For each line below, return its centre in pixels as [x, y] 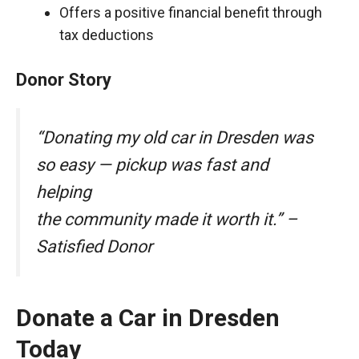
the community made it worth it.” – [167, 219]
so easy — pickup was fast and [152, 165]
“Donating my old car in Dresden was [175, 137]
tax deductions [107, 35]
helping [64, 192]
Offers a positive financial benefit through [191, 12]
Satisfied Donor [94, 246]
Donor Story [64, 80]
